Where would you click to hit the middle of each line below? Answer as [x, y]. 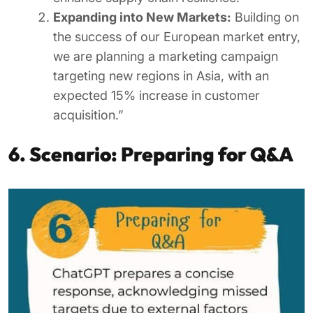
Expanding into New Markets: [142, 17]
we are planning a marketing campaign [166, 56]
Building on [265, 17]
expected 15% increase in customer [156, 95]
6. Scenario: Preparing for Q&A [151, 154]
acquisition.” [88, 115]
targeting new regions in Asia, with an [161, 76]
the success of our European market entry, [177, 37]
